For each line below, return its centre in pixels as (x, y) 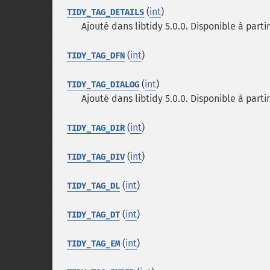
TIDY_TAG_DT (93, 215)
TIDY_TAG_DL (93, 186)
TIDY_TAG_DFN (96, 56)
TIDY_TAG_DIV (96, 157)
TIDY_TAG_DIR (96, 128)
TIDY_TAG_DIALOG (103, 85)
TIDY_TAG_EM (93, 244)
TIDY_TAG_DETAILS (105, 12)
